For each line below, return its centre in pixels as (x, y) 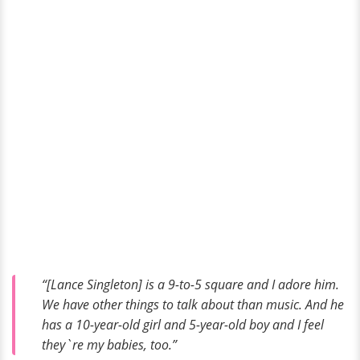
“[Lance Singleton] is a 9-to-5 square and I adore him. (190, 284)
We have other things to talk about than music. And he (193, 304)
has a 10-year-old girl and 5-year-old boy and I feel (183, 324)
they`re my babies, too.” (109, 344)
